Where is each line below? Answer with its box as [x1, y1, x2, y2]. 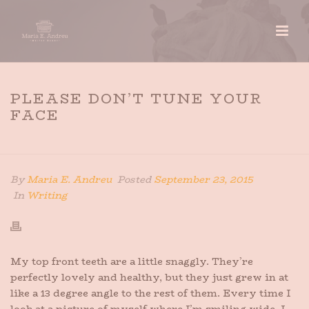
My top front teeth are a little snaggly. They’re [10, 254, 253, 269]
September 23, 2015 [154, 172, 253, 187]
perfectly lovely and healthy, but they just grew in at [10, 270, 288, 285]
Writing [27, 188, 67, 203]
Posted [114, 172, 154, 187]
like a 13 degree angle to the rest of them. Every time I [10, 286, 290, 301]
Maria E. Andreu [27, 172, 112, 187]
